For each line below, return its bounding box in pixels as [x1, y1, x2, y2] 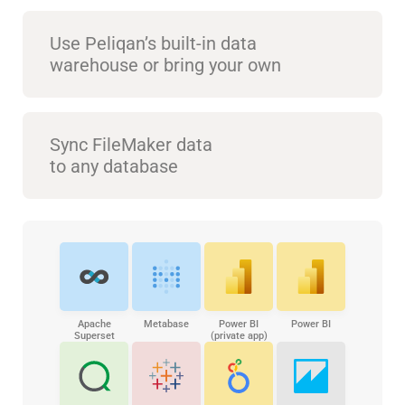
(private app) [210, 329, 268, 342]
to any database [50, 155, 178, 177]
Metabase [144, 317, 189, 330]
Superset [73, 329, 115, 342]
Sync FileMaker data [50, 133, 212, 155]
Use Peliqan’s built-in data [50, 32, 257, 54]
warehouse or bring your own [50, 53, 281, 76]
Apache [77, 317, 111, 330]
